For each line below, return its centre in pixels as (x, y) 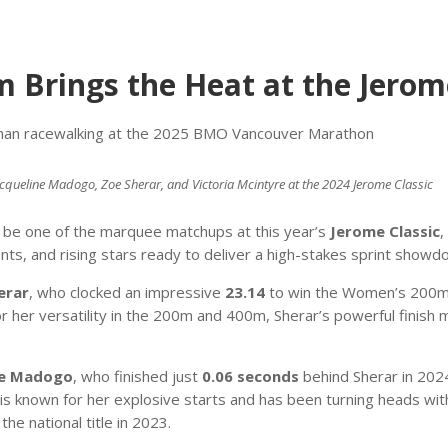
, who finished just (137, 375)
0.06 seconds (250, 375)
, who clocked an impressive (126, 291)
